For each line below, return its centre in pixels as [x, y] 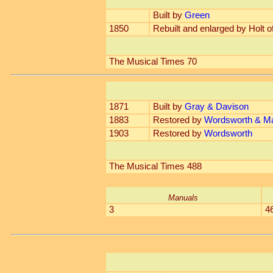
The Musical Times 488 [155, 166]
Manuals [183, 198]
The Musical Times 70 [153, 62]
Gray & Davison [216, 107]
